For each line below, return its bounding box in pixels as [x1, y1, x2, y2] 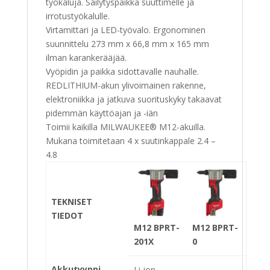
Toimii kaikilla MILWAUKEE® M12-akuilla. [45, 121, 206, 133]
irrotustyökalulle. [45, 10, 110, 22]
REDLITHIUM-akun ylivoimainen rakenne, [45, 79, 206, 91]
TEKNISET [51, 195, 92, 207]
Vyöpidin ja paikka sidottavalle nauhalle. [45, 65, 199, 77]
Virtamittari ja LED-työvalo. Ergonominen [45, 24, 206, 36]
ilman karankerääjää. [45, 51, 127, 63]
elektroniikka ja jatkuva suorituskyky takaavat [45, 93, 222, 105]
